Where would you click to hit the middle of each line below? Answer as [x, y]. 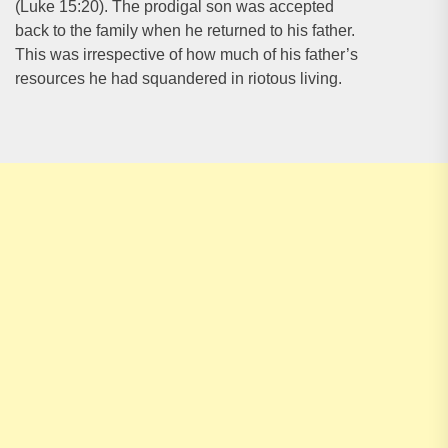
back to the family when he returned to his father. [185, 30]
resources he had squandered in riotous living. [178, 78]
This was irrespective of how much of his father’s [186, 54]
